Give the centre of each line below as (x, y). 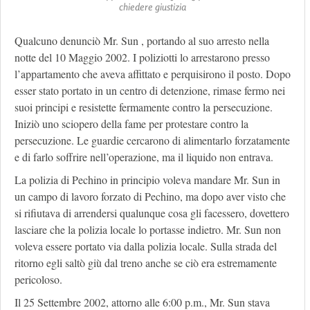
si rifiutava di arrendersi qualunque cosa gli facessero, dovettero (152, 213)
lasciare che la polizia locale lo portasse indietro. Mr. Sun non (148, 230)
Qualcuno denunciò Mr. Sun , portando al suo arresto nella (142, 41)
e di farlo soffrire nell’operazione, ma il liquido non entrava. (144, 157)
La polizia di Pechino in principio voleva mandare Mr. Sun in (147, 180)
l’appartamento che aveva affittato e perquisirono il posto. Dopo (153, 74)
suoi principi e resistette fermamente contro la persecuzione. (144, 107)
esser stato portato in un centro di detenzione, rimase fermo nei (150, 91)
